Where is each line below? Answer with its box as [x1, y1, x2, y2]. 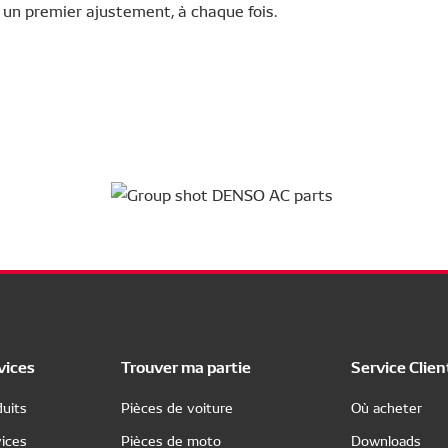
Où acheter [351, 397, 423, 417]
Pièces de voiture [120, 397, 233, 417]
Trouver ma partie [120, 354, 251, 377]
